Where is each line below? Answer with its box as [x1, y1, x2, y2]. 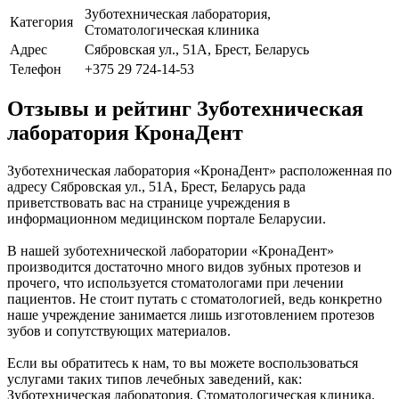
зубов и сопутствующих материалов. [7, 323, 231, 339]
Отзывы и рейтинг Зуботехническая [7, 97, 363, 121]
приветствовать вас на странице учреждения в [7, 195, 290, 211]
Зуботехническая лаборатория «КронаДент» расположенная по [7, 163, 392, 179]
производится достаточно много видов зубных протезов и [7, 259, 362, 275]
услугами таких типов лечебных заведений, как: [7, 371, 302, 387]
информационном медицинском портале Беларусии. [7, 211, 326, 227]
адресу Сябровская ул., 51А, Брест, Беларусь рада [7, 179, 305, 195]
